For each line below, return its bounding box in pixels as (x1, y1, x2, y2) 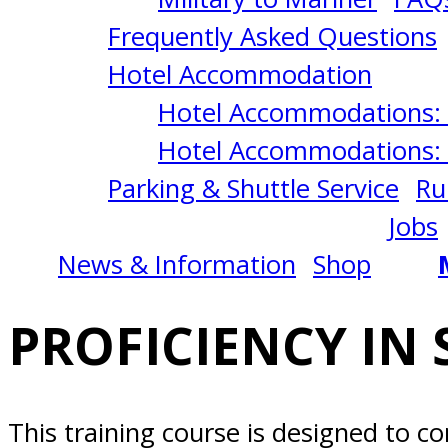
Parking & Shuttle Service (108, 170, 399, 206)
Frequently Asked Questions (108, 18, 437, 54)
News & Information (58, 246, 296, 282)
